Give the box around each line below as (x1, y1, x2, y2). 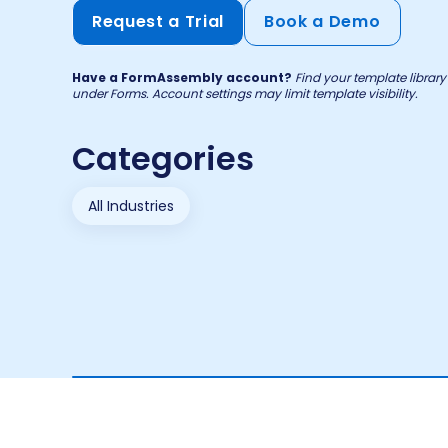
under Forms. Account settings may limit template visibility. (72, 85, 418, 102)
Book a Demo (264, 10, 381, 33)
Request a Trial (92, 10, 225, 33)
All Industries (88, 196, 174, 216)
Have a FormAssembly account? (72, 69, 292, 86)
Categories (72, 136, 254, 181)
